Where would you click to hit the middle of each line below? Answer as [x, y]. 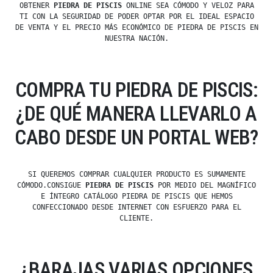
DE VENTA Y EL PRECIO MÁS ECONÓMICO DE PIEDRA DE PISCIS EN [136, 28]
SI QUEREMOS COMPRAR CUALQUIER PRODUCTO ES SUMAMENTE [136, 175]
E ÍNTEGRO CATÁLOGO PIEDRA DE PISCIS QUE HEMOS [136, 197]
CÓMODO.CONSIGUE [51, 186]
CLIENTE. [136, 218]
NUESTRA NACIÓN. [136, 39]
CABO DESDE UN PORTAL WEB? [136, 138]
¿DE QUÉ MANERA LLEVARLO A [136, 114]
